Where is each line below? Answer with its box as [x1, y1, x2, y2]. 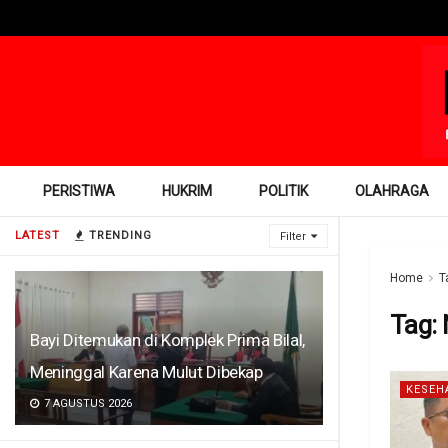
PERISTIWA [42, 183, 115, 199]
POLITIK [258, 183, 308, 199]
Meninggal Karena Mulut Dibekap [30, 362, 263, 382]
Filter [280, 230, 306, 243]
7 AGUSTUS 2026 [41, 397, 132, 410]
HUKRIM [161, 183, 212, 199]
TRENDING [85, 229, 152, 242]
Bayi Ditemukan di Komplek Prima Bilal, [30, 330, 306, 350]
